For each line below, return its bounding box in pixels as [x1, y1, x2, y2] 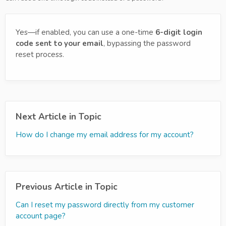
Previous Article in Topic [16, 181, 118, 193]
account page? [16, 211, 66, 221]
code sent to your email [16, 38, 103, 48]
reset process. [16, 49, 64, 60]
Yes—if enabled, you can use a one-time [16, 27, 155, 37]
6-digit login [155, 27, 202, 37]
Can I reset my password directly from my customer [16, 200, 194, 210]
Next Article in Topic [16, 110, 101, 123]
